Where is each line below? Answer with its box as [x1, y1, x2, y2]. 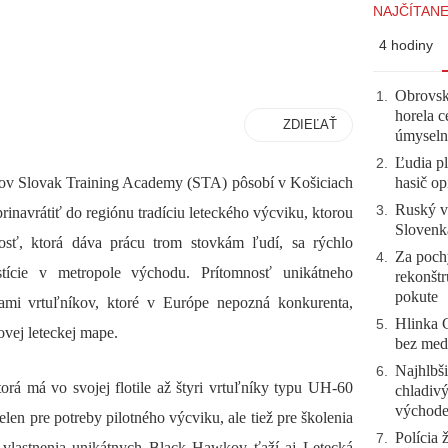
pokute [395, 288, 438, 305]
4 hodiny [379, 37, 433, 53]
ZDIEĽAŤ [283, 117, 337, 132]
